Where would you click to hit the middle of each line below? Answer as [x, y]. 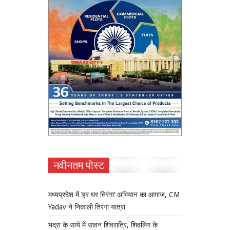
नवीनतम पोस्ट [79, 166]
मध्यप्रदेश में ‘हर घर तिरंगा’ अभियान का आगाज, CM [114, 195]
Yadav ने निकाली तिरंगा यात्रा [87, 207]
